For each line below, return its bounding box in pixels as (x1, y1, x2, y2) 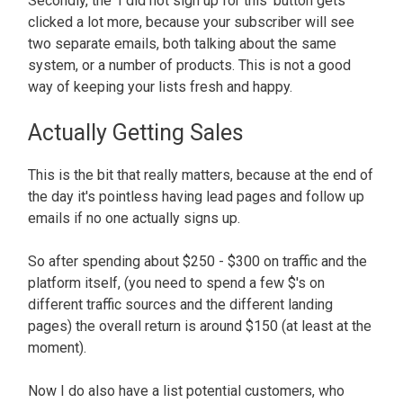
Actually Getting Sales (28, 119, 244, 146)
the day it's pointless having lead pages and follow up (28, 187, 364, 205)
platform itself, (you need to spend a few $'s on (28, 273, 325, 291)
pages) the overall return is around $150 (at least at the (28, 317, 372, 335)
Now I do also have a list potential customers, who (28, 381, 345, 399)
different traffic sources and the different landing (28, 295, 333, 313)
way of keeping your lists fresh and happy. (28, 77, 296, 95)
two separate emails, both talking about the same (28, 34, 336, 52)
